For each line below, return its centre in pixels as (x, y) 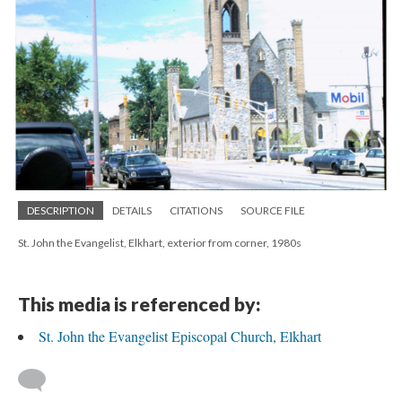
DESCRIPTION (61, 211)
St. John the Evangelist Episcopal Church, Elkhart (180, 336)
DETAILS (132, 211)
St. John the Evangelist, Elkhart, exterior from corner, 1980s (160, 243)
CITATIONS (196, 211)
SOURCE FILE (273, 211)
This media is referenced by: (139, 304)
